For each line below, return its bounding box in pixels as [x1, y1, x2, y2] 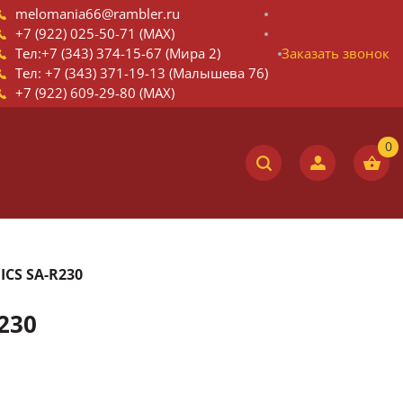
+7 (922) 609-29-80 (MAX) [15, 84, 175, 102]
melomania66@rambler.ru [15, 4, 180, 22]
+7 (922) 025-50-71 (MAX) [15, 24, 175, 42]
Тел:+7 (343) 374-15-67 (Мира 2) [15, 44, 220, 62]
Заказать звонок [282, 44, 390, 62]
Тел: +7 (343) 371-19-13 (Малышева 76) [15, 64, 268, 82]
